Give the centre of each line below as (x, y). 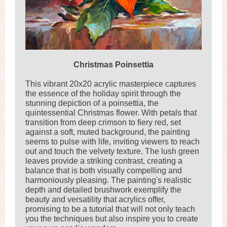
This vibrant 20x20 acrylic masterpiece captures (111, 84)
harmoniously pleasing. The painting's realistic (108, 180)
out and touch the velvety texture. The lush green (112, 151)
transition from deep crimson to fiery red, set (103, 122)
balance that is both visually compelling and (104, 171)
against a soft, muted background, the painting (108, 132)
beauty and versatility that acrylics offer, (95, 199)
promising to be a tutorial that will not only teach (110, 209)
